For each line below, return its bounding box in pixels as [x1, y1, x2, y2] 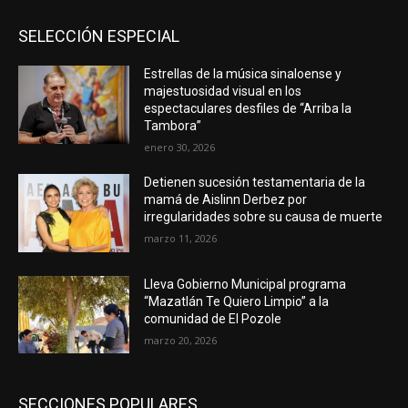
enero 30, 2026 [144, 139, 216, 154]
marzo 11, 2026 [144, 230, 218, 245]
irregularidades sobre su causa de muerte [144, 209, 383, 224]
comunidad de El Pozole [144, 311, 282, 326]
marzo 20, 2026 [144, 332, 218, 347]
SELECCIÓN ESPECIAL [18, 25, 179, 46]
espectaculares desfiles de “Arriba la [144, 100, 352, 116]
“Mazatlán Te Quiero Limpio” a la [144, 293, 330, 309]
